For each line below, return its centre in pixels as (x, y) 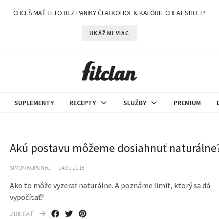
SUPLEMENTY (34, 103)
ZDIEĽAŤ (22, 214)
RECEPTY (83, 103)
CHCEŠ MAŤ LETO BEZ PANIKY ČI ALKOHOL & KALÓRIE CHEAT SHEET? (109, 13)
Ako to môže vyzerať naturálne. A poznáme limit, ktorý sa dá (110, 185)
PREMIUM (187, 103)
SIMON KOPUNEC (30, 167)
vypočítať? (27, 197)
